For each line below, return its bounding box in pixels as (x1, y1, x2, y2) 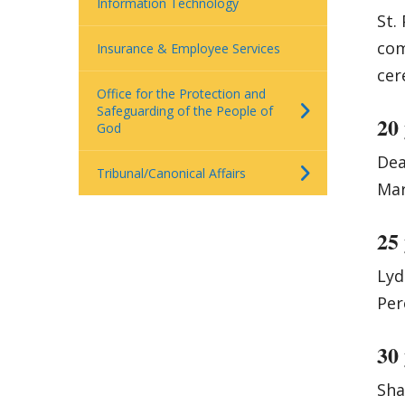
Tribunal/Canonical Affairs (97, 165, 246, 182)
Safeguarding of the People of (97, 102, 273, 119)
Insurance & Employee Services (97, 40, 280, 57)
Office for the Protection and (97, 85, 266, 102)
